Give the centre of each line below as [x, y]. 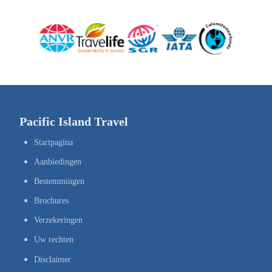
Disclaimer [53, 260]
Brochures [51, 200]
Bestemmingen [59, 181]
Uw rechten [54, 239]
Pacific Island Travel [74, 121]
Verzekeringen [58, 220]
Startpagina [53, 142]
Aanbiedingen [58, 161]
